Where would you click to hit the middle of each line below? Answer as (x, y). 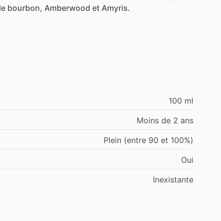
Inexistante (173, 179)
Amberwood (67, 8)
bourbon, (25, 8)
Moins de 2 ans (165, 120)
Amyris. (116, 8)
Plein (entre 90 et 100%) (148, 140)
